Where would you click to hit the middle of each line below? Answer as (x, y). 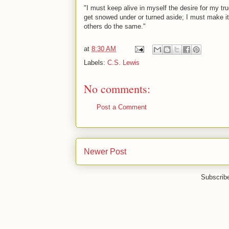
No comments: (117, 89)
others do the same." (115, 26)
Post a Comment (122, 107)
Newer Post (105, 151)
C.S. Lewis (123, 63)
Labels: (96, 63)
